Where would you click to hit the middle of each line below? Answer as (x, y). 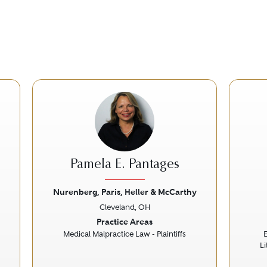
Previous (66, 222)
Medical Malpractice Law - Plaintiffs (125, 234)
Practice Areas (125, 222)
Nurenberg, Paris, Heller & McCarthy (125, 192)
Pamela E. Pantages (125, 165)
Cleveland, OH (125, 207)
